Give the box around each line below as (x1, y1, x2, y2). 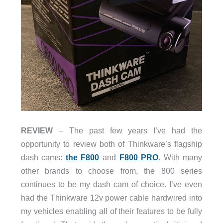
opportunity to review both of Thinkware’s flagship (20, 139, 203, 149)
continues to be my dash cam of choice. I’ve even (20, 180, 203, 189)
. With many (158, 153, 203, 162)
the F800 (65, 153, 100, 162)
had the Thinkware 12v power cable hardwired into (20, 193, 203, 203)
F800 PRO (119, 153, 159, 162)
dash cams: (20, 153, 66, 162)
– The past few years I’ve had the (52, 126, 203, 135)
